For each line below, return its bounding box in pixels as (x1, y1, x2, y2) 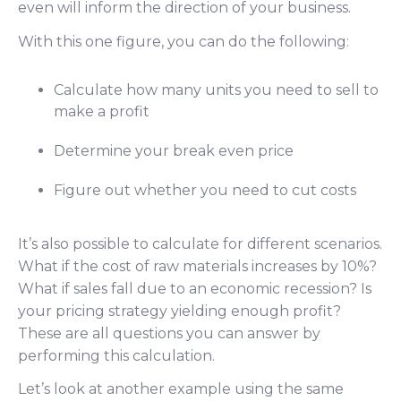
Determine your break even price (54, 142, 294, 160)
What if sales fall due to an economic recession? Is (18, 279, 371, 297)
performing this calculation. (18, 346, 215, 364)
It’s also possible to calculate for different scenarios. (18, 235, 382, 252)
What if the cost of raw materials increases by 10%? (18, 257, 377, 275)
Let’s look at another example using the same (18, 380, 344, 398)
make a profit (54, 103, 149, 121)
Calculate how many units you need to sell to (54, 81, 379, 99)
